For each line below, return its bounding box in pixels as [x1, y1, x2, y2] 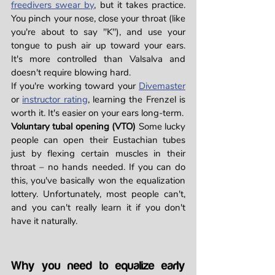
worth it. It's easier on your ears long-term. [11, 107, 184, 120]
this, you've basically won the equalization [11, 174, 185, 187]
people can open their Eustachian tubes [11, 134, 185, 147]
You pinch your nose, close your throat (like [11, 12, 185, 25]
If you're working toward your [11, 80, 139, 93]
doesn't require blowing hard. [11, 66, 131, 79]
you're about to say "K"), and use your [11, 26, 185, 39]
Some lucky [136, 120, 186, 133]
